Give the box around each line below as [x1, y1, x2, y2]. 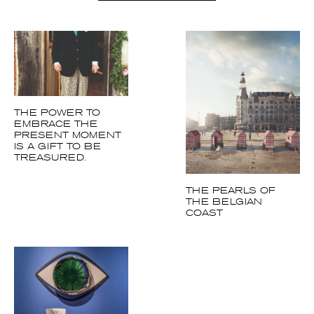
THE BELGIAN [179, 245, 256, 257]
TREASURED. [14, 204, 87, 215]
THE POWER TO [14, 159, 100, 170]
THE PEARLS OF [179, 234, 269, 245]
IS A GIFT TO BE [14, 193, 101, 204]
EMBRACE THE [14, 170, 97, 182]
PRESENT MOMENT [14, 182, 121, 193]
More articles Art [93, 41, 211, 57]
